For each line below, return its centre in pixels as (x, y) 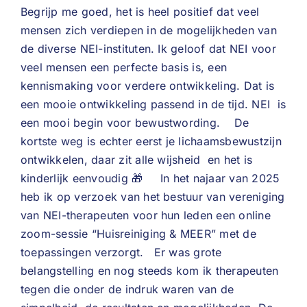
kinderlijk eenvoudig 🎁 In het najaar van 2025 (150, 178)
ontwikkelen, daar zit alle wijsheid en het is (137, 160)
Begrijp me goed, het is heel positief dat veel (140, 12)
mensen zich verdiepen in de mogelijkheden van (149, 30)
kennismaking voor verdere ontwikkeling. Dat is (148, 86)
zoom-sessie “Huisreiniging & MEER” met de (138, 234)
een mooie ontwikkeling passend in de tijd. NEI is (153, 104)
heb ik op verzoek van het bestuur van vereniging (153, 197)
